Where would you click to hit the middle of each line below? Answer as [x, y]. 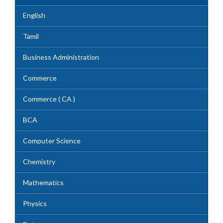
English [34, 15]
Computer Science [52, 140]
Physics [35, 203]
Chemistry [39, 161]
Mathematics [43, 182]
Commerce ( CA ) [49, 99]
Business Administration [61, 57]
